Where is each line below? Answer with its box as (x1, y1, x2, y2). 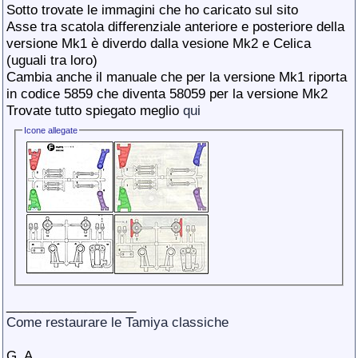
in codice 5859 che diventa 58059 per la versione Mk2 (6, 86, 328, 101)
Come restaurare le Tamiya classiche (6, 313, 229, 330)
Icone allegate (24, 125, 78, 135)
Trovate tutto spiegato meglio (6, 102, 183, 118)
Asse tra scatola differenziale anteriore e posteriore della (6, 18, 344, 34)
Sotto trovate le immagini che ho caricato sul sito (6, 2, 298, 18)
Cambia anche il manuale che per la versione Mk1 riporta (6, 69, 347, 85)
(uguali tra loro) (6, 52, 97, 68)
